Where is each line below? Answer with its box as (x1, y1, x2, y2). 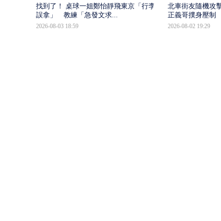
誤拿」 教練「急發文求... (36, 11, 118, 19)
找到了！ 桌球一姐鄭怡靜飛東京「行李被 (36, 2, 162, 10)
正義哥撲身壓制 (167, 11, 216, 19)
